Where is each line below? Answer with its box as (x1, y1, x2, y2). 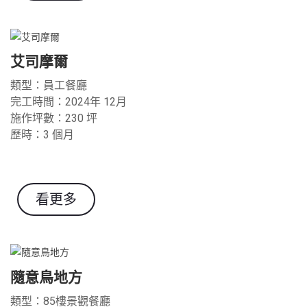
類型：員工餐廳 (10, 79, 87, 93)
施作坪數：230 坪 (10, 112, 97, 125)
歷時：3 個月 (10, 128, 74, 142)
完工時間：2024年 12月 (10, 95, 127, 109)
